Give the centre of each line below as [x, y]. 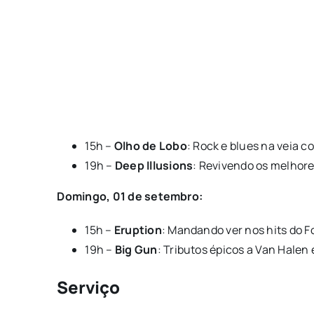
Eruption [138, 230]
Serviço [88, 287]
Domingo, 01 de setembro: [130, 196]
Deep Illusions [154, 165]
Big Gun [136, 249]
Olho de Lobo [150, 145]
